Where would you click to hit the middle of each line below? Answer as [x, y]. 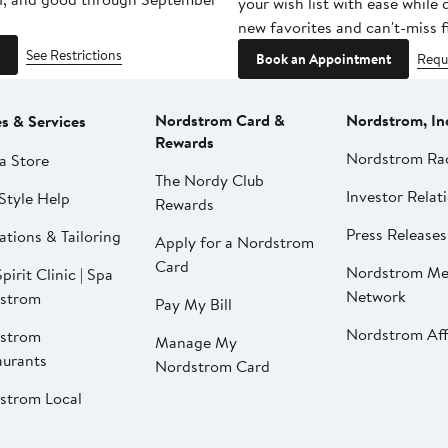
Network [376, 296]
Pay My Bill [194, 304]
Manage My [196, 342]
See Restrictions [74, 55]
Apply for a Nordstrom [235, 242]
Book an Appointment [323, 59]
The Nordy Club [210, 180]
